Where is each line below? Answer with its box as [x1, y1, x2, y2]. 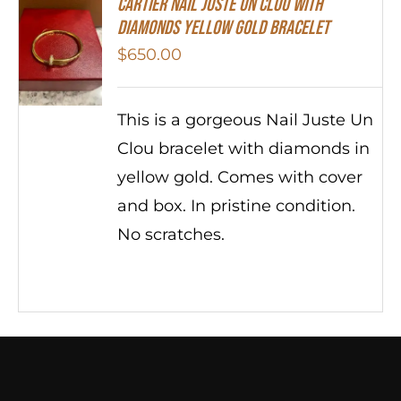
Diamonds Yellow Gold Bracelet [116, 15, 329, 40]
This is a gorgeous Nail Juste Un [116, 109, 373, 130]
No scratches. [116, 224, 225, 244]
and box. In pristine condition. [116, 195, 355, 216]
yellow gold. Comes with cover [116, 166, 363, 187]
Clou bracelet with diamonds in [116, 138, 370, 158]
